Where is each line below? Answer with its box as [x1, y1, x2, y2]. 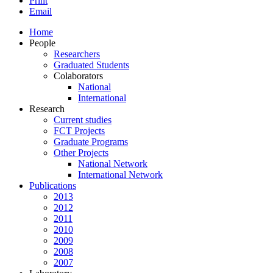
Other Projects [54, 147, 108, 158]
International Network [78, 169, 163, 180]
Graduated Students [54, 59, 129, 70]
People [29, 37, 55, 48]
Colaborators [54, 70, 103, 81]
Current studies [54, 114, 112, 125]
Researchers [54, 48, 100, 59]
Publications [29, 180, 76, 191]
